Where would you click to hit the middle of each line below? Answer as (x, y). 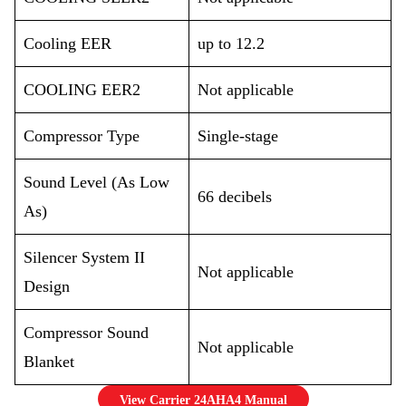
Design (47, 286)
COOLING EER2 (82, 90)
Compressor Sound (86, 333)
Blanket (49, 362)
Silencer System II (84, 257)
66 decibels (235, 197)
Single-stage (238, 136)
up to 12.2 (231, 43)
